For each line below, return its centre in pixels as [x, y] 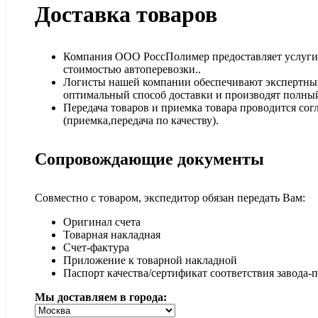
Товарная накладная [112, 234]
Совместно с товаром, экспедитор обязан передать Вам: [170, 197]
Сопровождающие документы [149, 159]
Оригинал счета [102, 221]
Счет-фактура [96, 247]
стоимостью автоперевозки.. [132, 69]
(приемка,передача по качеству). [141, 120]
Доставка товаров [126, 14]
